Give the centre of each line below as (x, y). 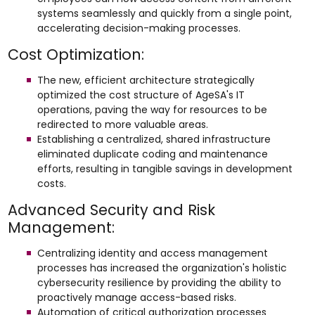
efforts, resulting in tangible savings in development (165, 169)
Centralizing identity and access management (152, 253)
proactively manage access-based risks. (136, 297)
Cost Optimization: (76, 54)
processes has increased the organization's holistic (162, 268)
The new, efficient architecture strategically (146, 80)
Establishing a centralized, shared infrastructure (154, 139)
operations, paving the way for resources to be (152, 110)
